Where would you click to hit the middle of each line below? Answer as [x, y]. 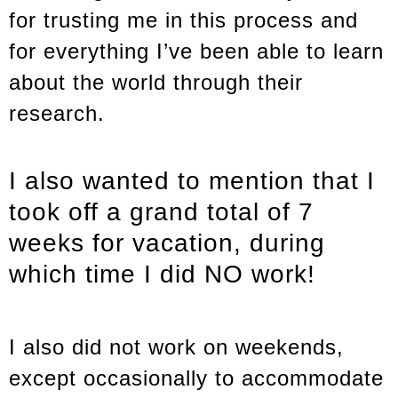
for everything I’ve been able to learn [196, 51]
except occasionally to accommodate [196, 378]
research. [57, 113]
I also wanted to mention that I [192, 180]
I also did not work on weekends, [176, 347]
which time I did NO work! [162, 274]
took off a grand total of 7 [161, 211]
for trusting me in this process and [183, 20]
